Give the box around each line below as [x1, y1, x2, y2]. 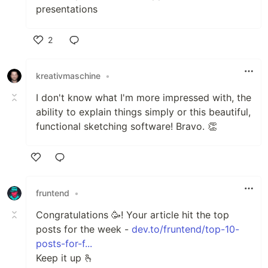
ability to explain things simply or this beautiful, [36, 105, 251, 118]
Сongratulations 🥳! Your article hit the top [36, 208, 229, 221]
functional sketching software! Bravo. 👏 [36, 120, 217, 132]
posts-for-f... [36, 237, 92, 249]
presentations [36, 2, 98, 15]
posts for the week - [36, 223, 132, 235]
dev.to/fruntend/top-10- [132, 223, 239, 235]
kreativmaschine [36, 71, 100, 81]
